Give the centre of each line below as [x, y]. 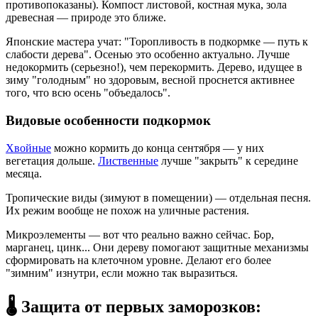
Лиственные [128, 160]
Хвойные [28, 148]
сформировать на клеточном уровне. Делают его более [138, 260]
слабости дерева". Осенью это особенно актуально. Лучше [148, 55]
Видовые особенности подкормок [108, 120]
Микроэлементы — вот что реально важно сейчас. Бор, [140, 234]
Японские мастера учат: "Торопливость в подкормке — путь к [157, 42]
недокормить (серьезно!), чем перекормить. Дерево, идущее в [154, 67]
